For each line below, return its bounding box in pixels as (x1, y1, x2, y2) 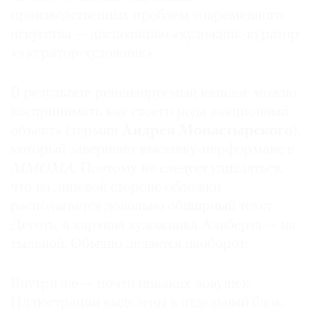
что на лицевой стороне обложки (10, 180, 221, 196)
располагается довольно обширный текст (10, 199, 272, 214)
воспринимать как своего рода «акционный (10, 105, 289, 120)
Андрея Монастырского (122, 124, 293, 139)
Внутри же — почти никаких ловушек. (10, 277, 252, 292)
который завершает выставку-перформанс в (10, 143, 294, 158)
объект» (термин (10, 124, 122, 139)
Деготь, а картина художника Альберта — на (10, 218, 296, 233)
